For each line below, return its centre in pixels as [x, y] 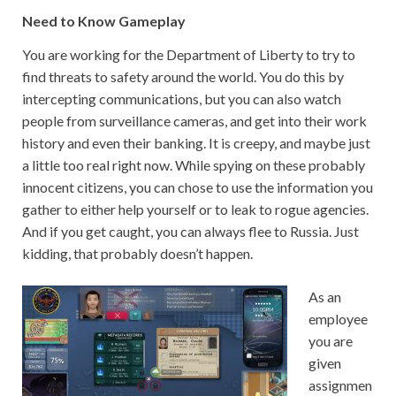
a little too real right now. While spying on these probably [194, 164]
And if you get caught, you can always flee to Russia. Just [190, 231]
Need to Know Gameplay [104, 21]
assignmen [340, 385]
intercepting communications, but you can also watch [182, 98]
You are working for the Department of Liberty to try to [189, 54]
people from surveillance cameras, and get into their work [194, 120]
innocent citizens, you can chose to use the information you [198, 187]
